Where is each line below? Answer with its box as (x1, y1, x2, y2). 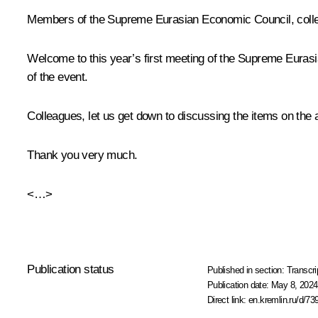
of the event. (27, 70, 88, 84)
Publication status (27, 263, 114, 277)
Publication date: (207, 280, 272, 291)
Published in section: (207, 265, 287, 276)
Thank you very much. (27, 148, 138, 163)
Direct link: (207, 295, 249, 306)
